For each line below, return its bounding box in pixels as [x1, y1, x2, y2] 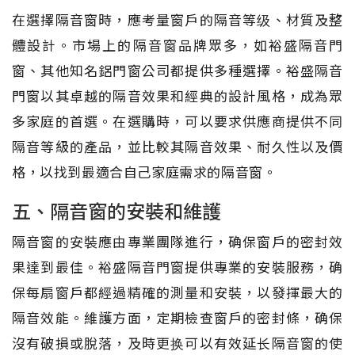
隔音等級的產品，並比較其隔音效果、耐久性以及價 [12, 136, 343, 156]
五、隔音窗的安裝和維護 [12, 196, 221, 224]
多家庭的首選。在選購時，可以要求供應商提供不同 [12, 110, 343, 131]
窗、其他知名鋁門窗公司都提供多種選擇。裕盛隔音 [12, 59, 343, 80]
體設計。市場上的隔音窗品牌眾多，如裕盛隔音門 [12, 34, 343, 55]
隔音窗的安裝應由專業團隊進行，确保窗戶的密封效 [12, 231, 343, 251]
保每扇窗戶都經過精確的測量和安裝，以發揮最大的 [12, 281, 343, 302]
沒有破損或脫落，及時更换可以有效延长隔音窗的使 [12, 332, 343, 353]
